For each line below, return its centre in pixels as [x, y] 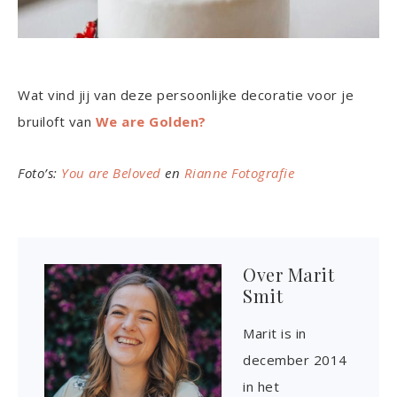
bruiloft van [57, 122]
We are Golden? [151, 122]
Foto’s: [39, 173]
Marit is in [275, 334]
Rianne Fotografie [239, 173]
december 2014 [295, 360]
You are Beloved [111, 173]
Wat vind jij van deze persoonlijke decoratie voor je [186, 95]
